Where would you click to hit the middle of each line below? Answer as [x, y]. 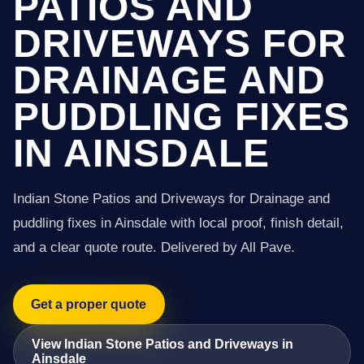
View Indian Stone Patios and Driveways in [163, 344]
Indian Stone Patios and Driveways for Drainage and [171, 199]
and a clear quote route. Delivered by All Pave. [154, 247]
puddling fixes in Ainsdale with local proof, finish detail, [178, 223]
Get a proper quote [89, 304]
